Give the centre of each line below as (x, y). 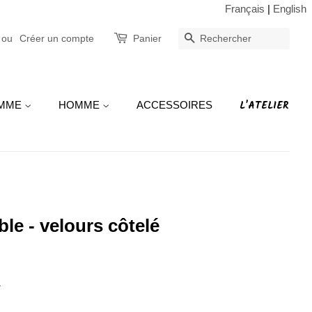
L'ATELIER (264, 106)
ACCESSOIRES (174, 105)
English (290, 9)
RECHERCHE (232, 39)
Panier (147, 38)
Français (245, 9)
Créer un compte (57, 38)
